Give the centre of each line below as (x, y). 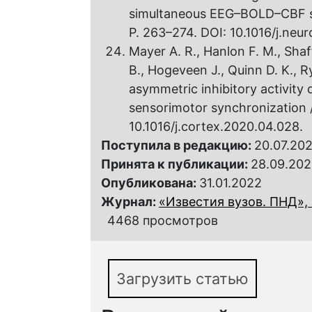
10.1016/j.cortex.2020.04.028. (216, 126)
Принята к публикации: (176, 164)
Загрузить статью (182, 278)
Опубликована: (150, 182)
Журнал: (130, 201)
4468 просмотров (163, 220)
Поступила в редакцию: (178, 145)
